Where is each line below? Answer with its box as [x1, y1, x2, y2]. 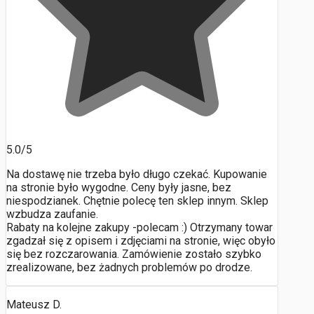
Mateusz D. [6, 298, 62, 312]
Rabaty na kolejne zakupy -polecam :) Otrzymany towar [6, 221, 273, 235]
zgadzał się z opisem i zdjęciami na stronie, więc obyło [6, 234, 275, 248]
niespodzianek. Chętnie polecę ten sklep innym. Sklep [6, 194, 268, 208]
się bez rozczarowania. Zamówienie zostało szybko [6, 247, 261, 261]
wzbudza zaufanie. [6, 207, 98, 221]
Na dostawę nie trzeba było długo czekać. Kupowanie [6, 168, 267, 182]
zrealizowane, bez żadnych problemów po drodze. [6, 261, 252, 275]
